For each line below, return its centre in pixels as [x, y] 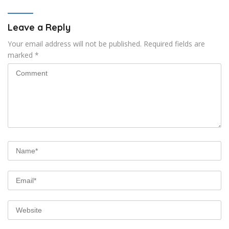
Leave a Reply [39, 28]
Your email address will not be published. [75, 44]
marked [21, 55]
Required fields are [174, 44]
